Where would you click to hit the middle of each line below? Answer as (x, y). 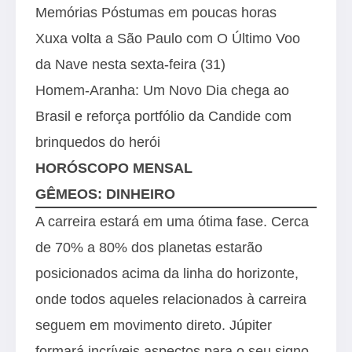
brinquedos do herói (98, 142)
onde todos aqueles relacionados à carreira (171, 299)
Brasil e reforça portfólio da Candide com (163, 116)
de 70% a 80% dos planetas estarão (149, 247)
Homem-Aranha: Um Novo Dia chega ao (162, 90)
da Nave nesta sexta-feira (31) (130, 64)
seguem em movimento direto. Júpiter (154, 325)
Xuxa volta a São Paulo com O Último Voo (168, 38)
